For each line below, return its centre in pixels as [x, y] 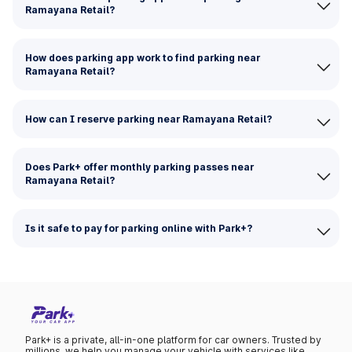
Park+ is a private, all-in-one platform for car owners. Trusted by [173, 340]
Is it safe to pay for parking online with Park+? [139, 228]
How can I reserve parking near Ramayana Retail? [148, 119]
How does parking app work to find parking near [143, 58]
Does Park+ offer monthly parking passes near [139, 167]
